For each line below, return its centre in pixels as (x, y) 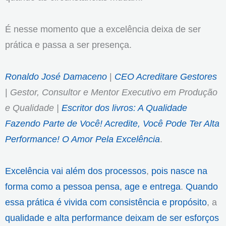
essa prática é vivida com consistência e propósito (106, 202)
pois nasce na (179, 171)
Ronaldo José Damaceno (56, 76)
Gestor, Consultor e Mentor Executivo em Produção (114, 92)
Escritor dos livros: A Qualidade (124, 107)
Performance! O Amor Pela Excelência (82, 139)
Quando (202, 186)
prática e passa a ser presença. (68, 44)
